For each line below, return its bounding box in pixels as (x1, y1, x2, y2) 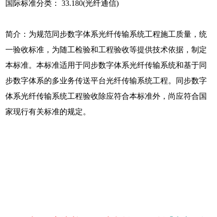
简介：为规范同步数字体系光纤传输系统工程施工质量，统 (5, 30, 207, 39)
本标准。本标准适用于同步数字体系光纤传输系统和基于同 (5, 61, 207, 70)
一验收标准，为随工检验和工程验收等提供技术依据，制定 (5, 46, 207, 54)
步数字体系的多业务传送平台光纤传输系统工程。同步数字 (5, 77, 207, 85)
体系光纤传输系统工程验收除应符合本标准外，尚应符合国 (5, 92, 207, 101)
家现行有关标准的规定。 (5, 108, 91, 116)
